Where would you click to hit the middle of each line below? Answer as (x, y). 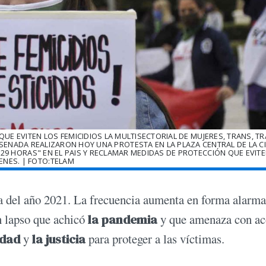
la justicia (60, 239)
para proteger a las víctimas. (156, 239)
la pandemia (123, 220)
